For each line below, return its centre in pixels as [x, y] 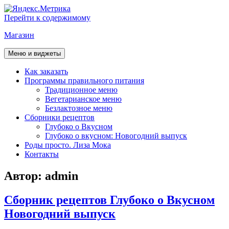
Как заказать [46, 71]
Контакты [42, 154]
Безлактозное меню [79, 108]
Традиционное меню [81, 90]
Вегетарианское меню [83, 99]
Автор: [25, 176]
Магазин [19, 35]
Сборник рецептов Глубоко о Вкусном [109, 200]
